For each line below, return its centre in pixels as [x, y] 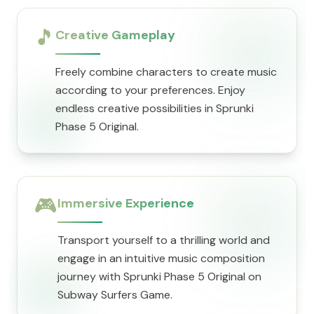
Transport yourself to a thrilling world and [164, 240]
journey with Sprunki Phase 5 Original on [159, 277]
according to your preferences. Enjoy [150, 90]
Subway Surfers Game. [115, 295]
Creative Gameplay [115, 35]
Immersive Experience [126, 203]
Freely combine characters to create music [166, 72]
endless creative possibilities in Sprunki [155, 108]
